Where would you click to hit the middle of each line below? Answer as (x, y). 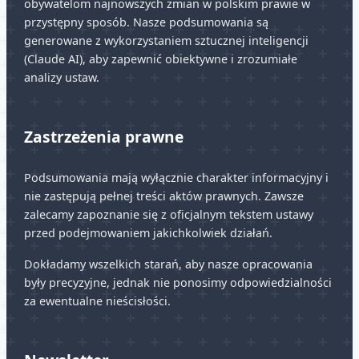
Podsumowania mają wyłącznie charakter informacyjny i (176, 178)
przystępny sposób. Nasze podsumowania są (146, 22)
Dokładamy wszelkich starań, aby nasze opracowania (168, 264)
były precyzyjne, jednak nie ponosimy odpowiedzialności (177, 283)
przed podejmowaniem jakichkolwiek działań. (148, 233)
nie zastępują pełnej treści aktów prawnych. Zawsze (163, 196)
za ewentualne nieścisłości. (97, 301)
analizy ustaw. (61, 78)
